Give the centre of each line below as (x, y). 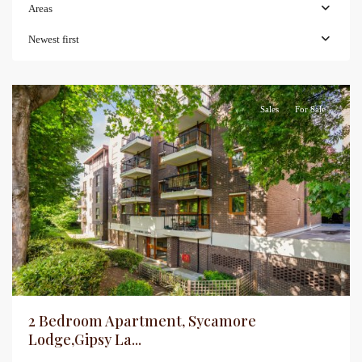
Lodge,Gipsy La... (85, 340)
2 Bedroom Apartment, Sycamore (142, 321)
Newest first (54, 39)
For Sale (310, 109)
